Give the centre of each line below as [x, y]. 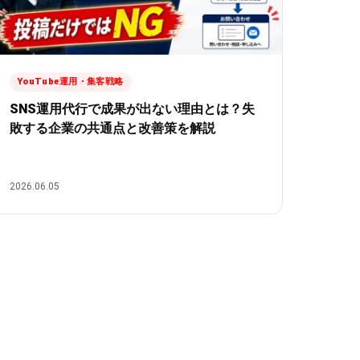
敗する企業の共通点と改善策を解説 [112, 129]
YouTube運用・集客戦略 [70, 82]
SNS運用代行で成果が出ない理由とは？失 [132, 109]
